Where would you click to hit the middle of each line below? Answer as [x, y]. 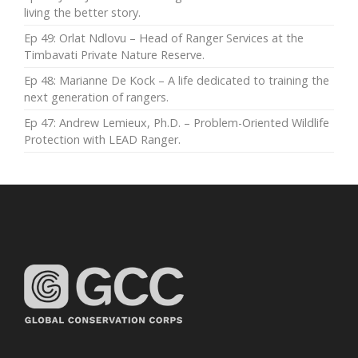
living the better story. [82, 12]
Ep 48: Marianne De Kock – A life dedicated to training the [177, 80]
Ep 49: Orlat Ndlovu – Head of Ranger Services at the [164, 38]
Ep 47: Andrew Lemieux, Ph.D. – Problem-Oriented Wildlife [177, 122]
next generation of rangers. [96, 97]
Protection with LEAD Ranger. [102, 139]
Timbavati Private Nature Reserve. [114, 54]
